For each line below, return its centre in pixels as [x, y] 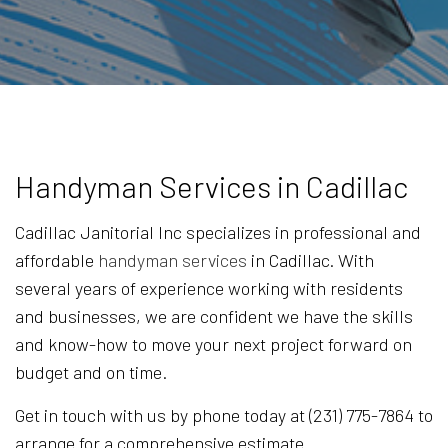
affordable [56, 260]
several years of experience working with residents [209, 288]
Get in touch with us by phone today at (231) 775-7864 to [224, 415]
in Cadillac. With [310, 260]
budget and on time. [91, 372]
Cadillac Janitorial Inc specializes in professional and [218, 232]
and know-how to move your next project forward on [213, 344]
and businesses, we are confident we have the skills [214, 316]
